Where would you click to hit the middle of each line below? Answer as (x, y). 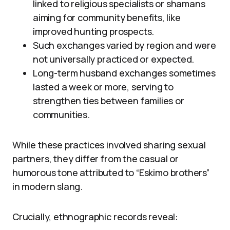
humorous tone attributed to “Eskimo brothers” (111, 172)
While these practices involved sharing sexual (109, 145)
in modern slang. (48, 186)
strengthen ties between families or (109, 101)
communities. (61, 114)
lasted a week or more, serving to (103, 87)
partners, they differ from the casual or (95, 159)
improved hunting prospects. (94, 31)
